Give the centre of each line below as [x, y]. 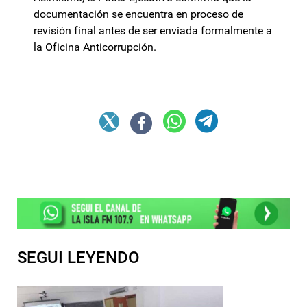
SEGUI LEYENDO [78, 257]
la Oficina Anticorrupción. [96, 47]
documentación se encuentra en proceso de [138, 14]
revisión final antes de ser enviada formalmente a [153, 31]
